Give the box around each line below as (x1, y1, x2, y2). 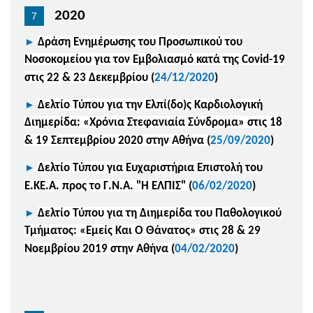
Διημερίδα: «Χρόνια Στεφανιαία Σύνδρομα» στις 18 (24, 116, 282, 129)
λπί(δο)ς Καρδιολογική (151, 99, 263, 111)
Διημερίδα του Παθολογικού (137, 207, 282, 219)
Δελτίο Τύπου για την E (38, 99, 151, 111)
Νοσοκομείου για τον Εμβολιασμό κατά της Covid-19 (24, 53, 285, 66)
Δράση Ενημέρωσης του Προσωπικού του (38, 36, 242, 48)
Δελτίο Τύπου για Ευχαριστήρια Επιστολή (38, 161, 242, 174)
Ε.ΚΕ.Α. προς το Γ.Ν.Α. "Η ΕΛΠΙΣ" (24, 180, 189, 192)
